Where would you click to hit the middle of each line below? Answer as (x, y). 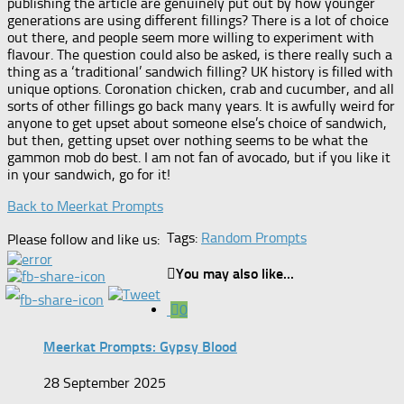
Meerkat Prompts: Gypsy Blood (140, 346)
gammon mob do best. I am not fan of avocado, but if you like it (199, 157)
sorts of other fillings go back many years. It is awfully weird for (201, 106)
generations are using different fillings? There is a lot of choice (198, 20)
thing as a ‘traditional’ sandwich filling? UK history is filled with (200, 71)
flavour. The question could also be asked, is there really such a (200, 54)
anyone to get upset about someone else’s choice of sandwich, (197, 123)
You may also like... (235, 274)
